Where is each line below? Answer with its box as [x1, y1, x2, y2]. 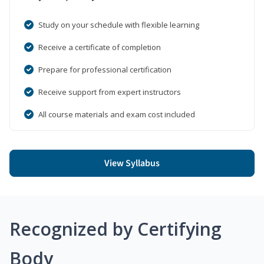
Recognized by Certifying [9, 216, 222, 241]
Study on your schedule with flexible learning [38, 19, 199, 30]
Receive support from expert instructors [38, 86, 181, 97]
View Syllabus [104, 156, 160, 170]
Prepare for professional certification [38, 64, 171, 75]
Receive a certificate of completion [38, 41, 161, 52]
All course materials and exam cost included [38, 108, 195, 120]
